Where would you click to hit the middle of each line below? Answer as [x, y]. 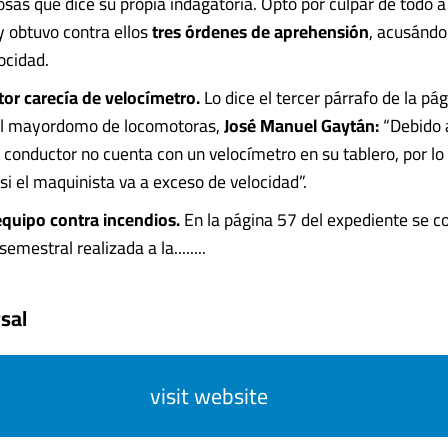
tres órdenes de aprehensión [260, 31]
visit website [209, 396]
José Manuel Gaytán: [301, 125]
